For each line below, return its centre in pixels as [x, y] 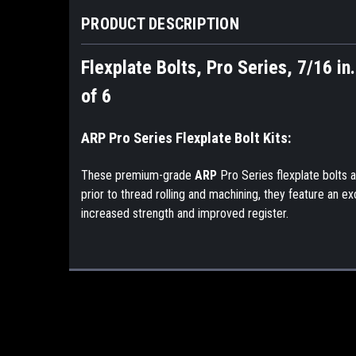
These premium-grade [138, 175]
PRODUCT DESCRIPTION [160, 23]
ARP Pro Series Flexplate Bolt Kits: [186, 138]
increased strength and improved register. [185, 213]
